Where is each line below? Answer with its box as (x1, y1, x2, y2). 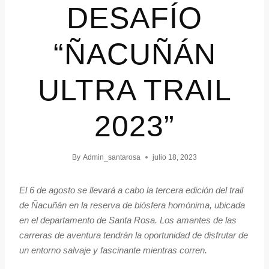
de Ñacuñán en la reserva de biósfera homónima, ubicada (19, 200, 245, 211)
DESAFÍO (67, 1, 202, 35)
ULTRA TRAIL (37, 73, 232, 107)
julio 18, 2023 (152, 153, 197, 162)
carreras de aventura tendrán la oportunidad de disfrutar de (19, 230, 248, 241)
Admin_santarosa (82, 153, 141, 162)
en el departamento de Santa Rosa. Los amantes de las (19, 215, 237, 226)
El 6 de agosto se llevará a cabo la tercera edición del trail (19, 185, 243, 196)
